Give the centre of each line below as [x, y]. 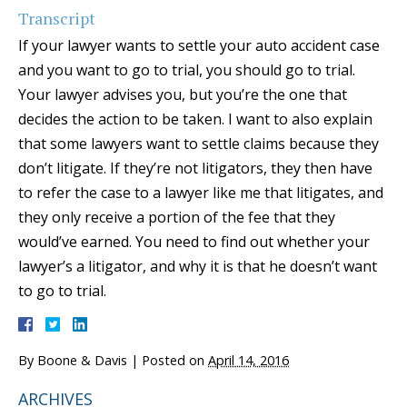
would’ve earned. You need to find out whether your [194, 241]
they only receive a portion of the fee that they [177, 217]
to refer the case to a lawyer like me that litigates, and [201, 192]
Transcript [57, 18]
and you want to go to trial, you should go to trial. [187, 69]
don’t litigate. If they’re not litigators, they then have [195, 168]
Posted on [175, 360]
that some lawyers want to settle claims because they [199, 143]
